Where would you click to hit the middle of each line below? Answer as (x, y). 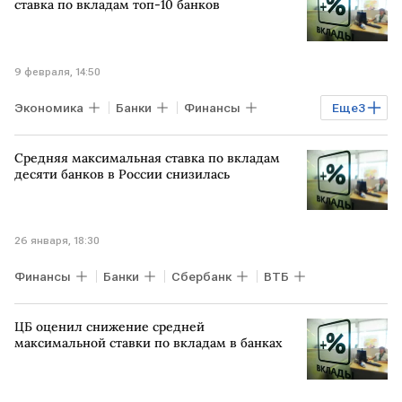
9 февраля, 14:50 (57, 71)
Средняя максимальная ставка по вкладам (147, 157)
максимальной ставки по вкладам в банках (149, 343)
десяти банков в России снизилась (122, 174)
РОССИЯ (197, 140)
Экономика (49, 107)
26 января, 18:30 (57, 240)
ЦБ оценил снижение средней (109, 327)
